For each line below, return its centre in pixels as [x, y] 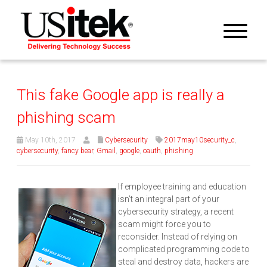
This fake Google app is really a [121, 95]
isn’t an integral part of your [169, 199]
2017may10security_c [200, 140]
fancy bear [77, 151]
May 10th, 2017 [49, 140]
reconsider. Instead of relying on [178, 237]
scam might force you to [164, 224]
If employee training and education [182, 187]
